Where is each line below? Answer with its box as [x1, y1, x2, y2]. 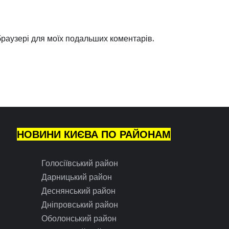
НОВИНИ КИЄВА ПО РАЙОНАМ [17, 127, 171, 141]
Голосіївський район [41, 157, 119, 168]
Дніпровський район [41, 199, 119, 210]
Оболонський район [41, 213, 117, 223]
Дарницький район [41, 171, 112, 182]
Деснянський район [41, 185, 116, 196]
